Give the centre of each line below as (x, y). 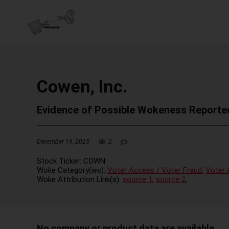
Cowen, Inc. (82, 86)
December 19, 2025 (63, 142)
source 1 (138, 179)
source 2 (171, 179)
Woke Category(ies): (72, 170)
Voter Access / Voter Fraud (155, 170)
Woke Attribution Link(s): (80, 179)
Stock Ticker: (60, 161)
